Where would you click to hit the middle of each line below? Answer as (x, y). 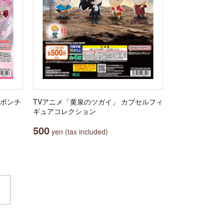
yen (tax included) (79, 131)
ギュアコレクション (64, 111)
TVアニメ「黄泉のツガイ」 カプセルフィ (98, 101)
